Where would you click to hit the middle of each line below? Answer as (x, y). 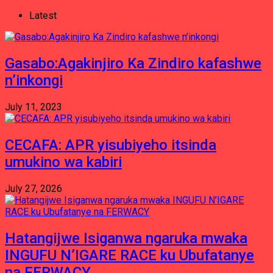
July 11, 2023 (34, 107)
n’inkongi (34, 80)
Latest (43, 16)
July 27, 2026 (34, 188)
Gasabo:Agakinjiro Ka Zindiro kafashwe (133, 63)
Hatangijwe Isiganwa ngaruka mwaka (126, 238)
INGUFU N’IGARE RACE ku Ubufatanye (129, 255)
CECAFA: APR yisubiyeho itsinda (111, 145)
